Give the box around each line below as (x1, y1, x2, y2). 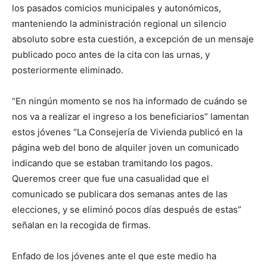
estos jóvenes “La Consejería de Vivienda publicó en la (12, 126, 243, 138)
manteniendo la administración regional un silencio (12, 18, 226, 30)
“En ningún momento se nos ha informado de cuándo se (12, 95, 247, 107)
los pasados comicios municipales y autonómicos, (12, 2, 221, 14)
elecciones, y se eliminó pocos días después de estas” (12, 204, 241, 216)
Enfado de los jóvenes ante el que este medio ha (12, 250, 216, 262)
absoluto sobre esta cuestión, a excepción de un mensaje (12, 33, 254, 45)
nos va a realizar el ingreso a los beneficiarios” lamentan (12, 111, 249, 123)
